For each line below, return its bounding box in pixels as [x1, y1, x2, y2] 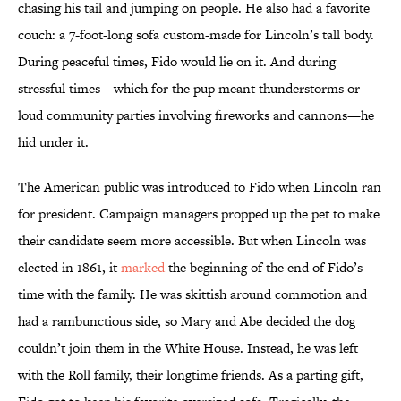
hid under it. [18, 132, 89, 152]
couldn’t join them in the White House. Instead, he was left [18, 338, 358, 358]
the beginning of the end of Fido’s [165, 258, 363, 277]
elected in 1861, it [18, 258, 121, 277]
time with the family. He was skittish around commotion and [18, 285, 367, 304]
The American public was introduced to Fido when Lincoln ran [18, 177, 381, 197]
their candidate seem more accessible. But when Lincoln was [18, 231, 366, 251]
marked [121, 258, 165, 277]
